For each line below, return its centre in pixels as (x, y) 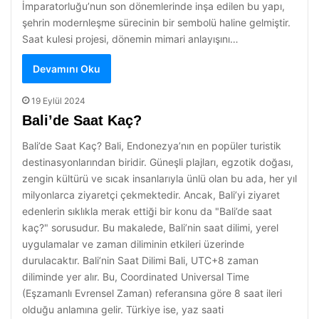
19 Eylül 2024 (58, 101)
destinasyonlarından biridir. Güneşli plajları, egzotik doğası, (158, 162)
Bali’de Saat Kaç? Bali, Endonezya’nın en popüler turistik (152, 146)
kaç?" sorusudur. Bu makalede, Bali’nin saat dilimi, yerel (150, 228)
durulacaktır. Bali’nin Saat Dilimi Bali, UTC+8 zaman (140, 260)
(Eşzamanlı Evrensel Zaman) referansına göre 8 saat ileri (152, 293)
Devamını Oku (67, 69)
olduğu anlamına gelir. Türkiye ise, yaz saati (123, 309)
